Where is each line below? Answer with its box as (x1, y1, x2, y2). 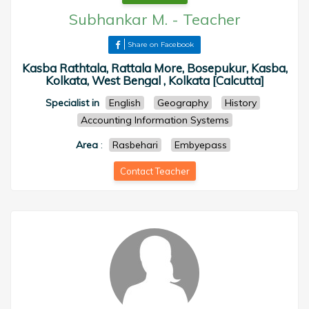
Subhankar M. (68, 10, 168, 29)
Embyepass (174, 139, 227, 151)
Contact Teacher (119, 166, 190, 177)
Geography (157, 97, 208, 109)
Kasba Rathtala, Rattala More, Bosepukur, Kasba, (21, 61, 288, 75)
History (225, 97, 257, 109)
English (109, 97, 141, 109)
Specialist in (46, 97, 99, 109)
